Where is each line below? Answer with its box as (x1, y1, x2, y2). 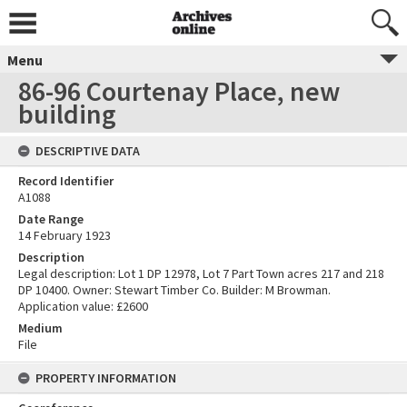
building (18, 96, 116, 131)
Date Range (18, 211, 84, 227)
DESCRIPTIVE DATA (35, 143, 140, 159)
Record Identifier (18, 173, 114, 189)
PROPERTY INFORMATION (35, 370, 176, 386)
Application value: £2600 (18, 298, 148, 314)
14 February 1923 (18, 227, 111, 243)
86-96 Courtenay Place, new (18, 74, 340, 108)
